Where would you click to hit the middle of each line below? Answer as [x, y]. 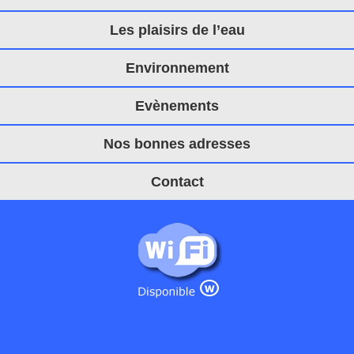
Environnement [177, 68]
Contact [177, 181]
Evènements [177, 105]
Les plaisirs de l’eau [177, 30]
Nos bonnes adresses [177, 143]
